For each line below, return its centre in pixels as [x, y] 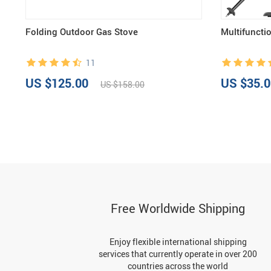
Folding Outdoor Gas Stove [82, 31]
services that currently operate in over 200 [178, 254]
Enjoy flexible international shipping [178, 242]
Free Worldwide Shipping [178, 208]
